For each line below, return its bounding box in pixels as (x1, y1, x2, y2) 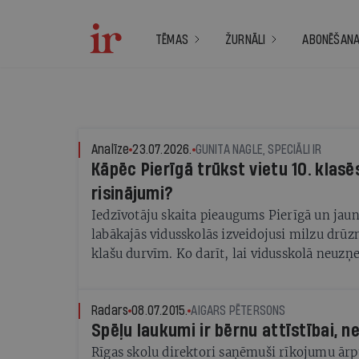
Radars (91, 304, 129, 317)
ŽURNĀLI (225, 33, 266, 46)
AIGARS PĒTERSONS (191, 304, 286, 317)
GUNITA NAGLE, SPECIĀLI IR (195, 143, 322, 156)
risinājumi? (91, 184, 174, 204)
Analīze (91, 143, 130, 156)
